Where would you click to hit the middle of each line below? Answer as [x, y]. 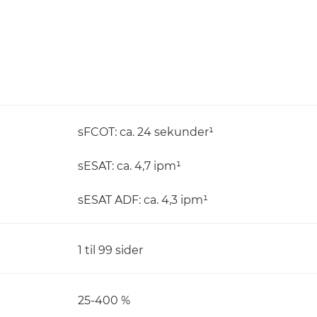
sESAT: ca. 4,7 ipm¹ [129, 166]
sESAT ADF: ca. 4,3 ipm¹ [143, 200]
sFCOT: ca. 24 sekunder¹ [146, 132]
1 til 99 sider [110, 250]
